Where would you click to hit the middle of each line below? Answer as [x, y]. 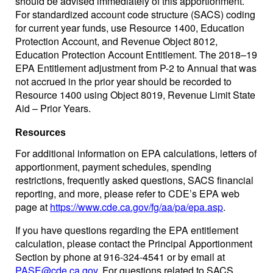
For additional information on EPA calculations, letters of [136, 153]
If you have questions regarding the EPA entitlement [127, 230]
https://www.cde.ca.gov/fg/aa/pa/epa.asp [136, 207]
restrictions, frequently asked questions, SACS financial [134, 180]
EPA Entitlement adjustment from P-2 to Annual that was [136, 68]
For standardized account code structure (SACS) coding [135, 14]
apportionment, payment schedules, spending [113, 167]
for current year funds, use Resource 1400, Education [130, 28]
